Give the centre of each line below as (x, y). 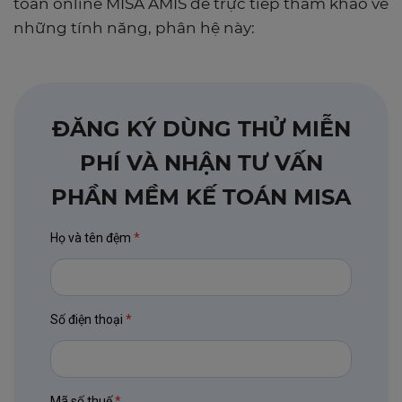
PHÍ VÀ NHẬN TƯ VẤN (201, 162)
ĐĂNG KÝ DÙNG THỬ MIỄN (201, 128)
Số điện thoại (87, 319)
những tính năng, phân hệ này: (134, 27)
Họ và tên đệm (91, 237)
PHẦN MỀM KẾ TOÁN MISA (201, 197)
